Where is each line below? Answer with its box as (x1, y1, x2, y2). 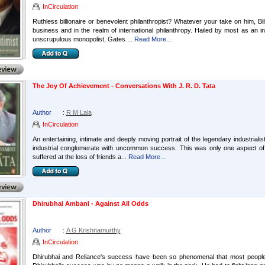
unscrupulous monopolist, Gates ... (32, 35, 132, 43)
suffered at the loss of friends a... (32, 153, 127, 160)
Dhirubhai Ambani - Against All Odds (32, 200, 148, 207)
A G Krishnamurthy (66, 227, 121, 234)
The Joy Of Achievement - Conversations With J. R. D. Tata (32, 82, 215, 89)
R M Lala (66, 109, 92, 116)
